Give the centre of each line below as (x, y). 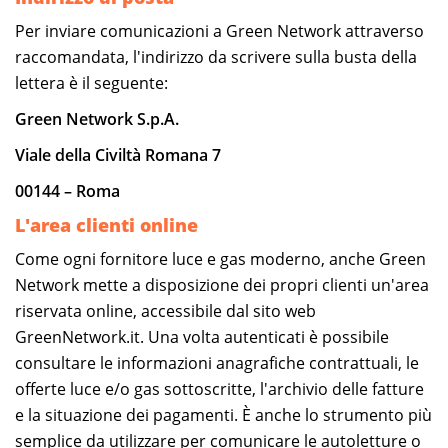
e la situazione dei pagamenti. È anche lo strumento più (223, 414)
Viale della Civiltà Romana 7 (118, 154)
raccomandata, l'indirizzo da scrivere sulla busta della (216, 56)
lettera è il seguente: (91, 82)
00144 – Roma (67, 190)
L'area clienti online (106, 224)
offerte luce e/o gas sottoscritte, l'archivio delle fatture (219, 388)
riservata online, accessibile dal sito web (165, 310)
